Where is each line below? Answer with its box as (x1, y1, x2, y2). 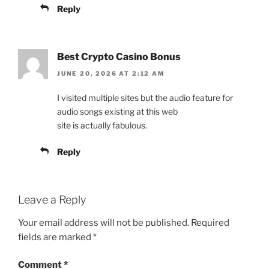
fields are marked (18, 231, 93, 243)
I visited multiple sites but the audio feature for (57, 92, 233, 103)
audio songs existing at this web (57, 106, 178, 117)
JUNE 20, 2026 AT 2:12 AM (57, 70, 165, 77)
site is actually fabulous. (57, 120, 147, 131)
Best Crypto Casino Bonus (57, 50, 181, 62)
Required (191, 217, 229, 228)
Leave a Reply (18, 193, 86, 207)
